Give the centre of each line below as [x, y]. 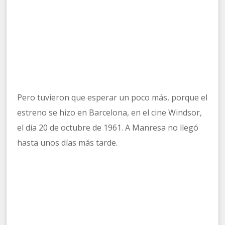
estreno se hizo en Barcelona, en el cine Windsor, [110, 113]
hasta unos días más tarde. [68, 143]
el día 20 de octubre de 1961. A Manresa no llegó [108, 128]
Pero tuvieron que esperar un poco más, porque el [113, 98]
